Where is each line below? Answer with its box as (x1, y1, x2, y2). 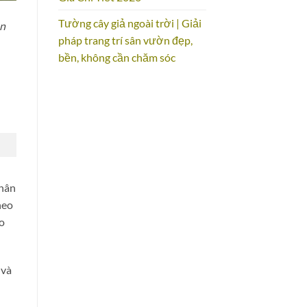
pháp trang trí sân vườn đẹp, (58, 34, 193, 47)
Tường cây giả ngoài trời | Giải (58, 16, 201, 30)
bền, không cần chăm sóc (58, 51, 175, 64)
